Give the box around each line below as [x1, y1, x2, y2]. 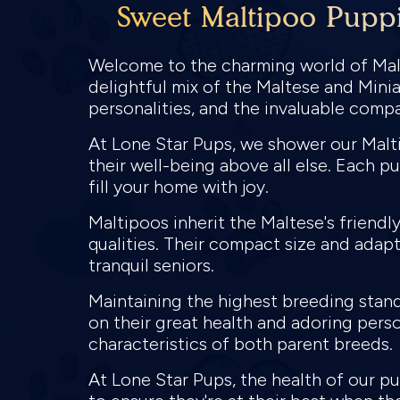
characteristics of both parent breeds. [88, 333, 397, 354]
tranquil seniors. [88, 254, 219, 276]
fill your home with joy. [88, 176, 273, 197]
